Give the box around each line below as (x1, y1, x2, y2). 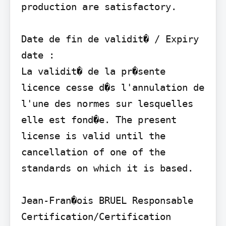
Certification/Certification (21, 210, 171, 222)
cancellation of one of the (21, 146, 165, 157)
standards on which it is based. (21, 162, 193, 174)
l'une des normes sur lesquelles (21, 97, 193, 109)
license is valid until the (21, 130, 165, 141)
